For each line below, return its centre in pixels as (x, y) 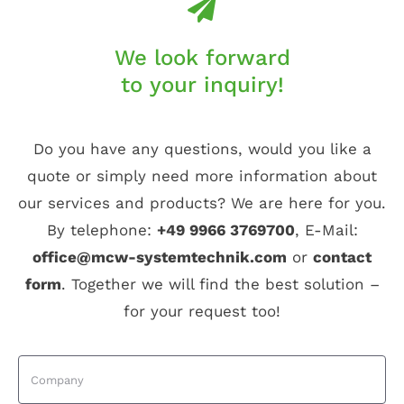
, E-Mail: (326, 230)
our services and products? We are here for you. (202, 203)
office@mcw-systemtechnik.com (160, 257)
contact (342, 257)
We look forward (202, 58)
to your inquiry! (202, 85)
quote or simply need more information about (202, 176)
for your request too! (202, 312)
